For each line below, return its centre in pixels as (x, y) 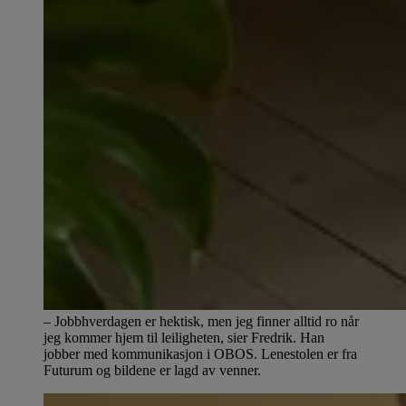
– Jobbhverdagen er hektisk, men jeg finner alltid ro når (201, 321)
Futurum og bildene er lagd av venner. (152, 370)
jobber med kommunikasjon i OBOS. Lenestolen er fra (200, 353)
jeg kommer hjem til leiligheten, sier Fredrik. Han (184, 337)
